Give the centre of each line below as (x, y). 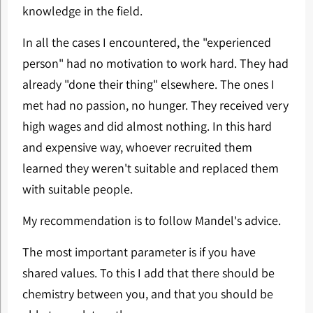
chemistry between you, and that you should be (147, 294)
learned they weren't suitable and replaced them (150, 168)
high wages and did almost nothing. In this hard (147, 126)
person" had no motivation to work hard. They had (155, 63)
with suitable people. (77, 189)
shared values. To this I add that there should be (148, 273)
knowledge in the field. (82, 11)
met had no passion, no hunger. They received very (155, 105)
